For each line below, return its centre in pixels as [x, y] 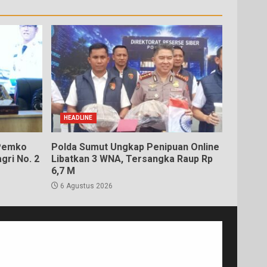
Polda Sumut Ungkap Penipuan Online [135, 147]
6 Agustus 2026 [85, 186]
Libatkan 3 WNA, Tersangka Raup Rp [132, 159]
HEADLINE [78, 118]
